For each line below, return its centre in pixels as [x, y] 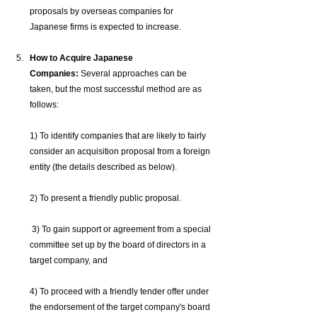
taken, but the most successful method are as [117, 90]
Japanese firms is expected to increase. [105, 27]
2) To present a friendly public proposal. [105, 198]
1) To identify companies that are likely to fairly [119, 136]
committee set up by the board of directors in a [119, 245]
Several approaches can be [134, 74]
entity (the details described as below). [104, 167]
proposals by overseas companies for [103, 12]
